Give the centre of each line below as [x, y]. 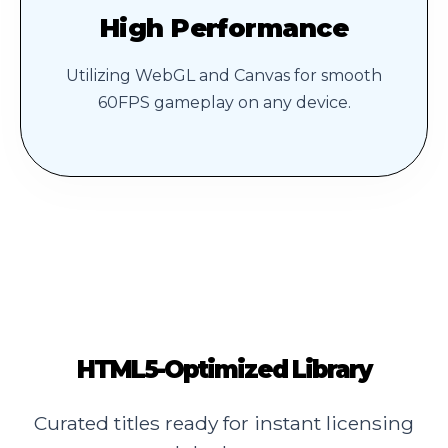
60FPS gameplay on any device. [224, 103]
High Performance [224, 28]
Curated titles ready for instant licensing [224, 423]
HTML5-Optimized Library [224, 370]
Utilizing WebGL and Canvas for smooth [224, 76]
